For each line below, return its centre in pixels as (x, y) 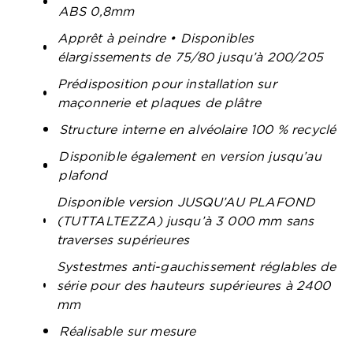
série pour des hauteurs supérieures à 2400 (193, 285)
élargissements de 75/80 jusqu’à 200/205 (190, 57)
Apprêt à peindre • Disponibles (156, 38)
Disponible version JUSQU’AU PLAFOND (186, 202)
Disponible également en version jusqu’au (190, 156)
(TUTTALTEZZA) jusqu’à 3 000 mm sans (185, 221)
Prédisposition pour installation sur (167, 84)
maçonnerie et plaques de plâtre (159, 102)
